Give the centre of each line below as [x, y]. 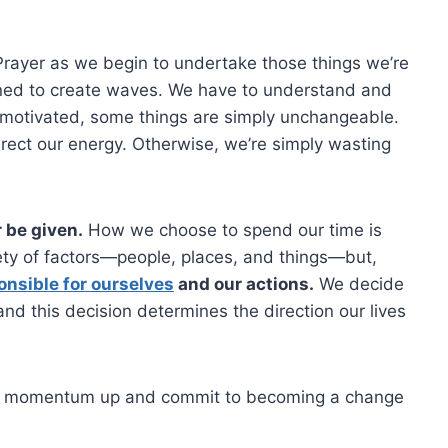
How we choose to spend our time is [232, 229]
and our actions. [244, 283]
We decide [359, 283]
